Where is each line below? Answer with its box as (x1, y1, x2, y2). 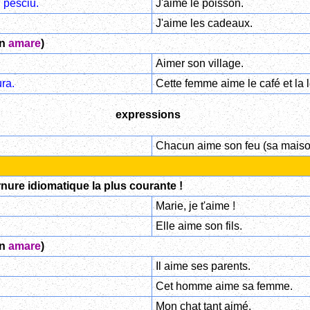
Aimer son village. (155, 57, 244, 70)
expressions (116, 109, 181, 121)
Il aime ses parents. (155, 260, 250, 273)
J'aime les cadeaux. (155, 17, 253, 30)
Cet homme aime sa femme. (155, 280, 293, 293)
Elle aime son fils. (155, 220, 242, 232)
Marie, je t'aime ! (155, 200, 235, 212)
